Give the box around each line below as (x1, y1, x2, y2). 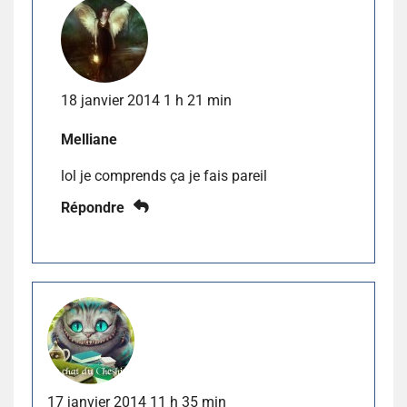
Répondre (61, 199, 124, 217)
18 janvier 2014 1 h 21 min (61, 92, 232, 110)
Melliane (61, 131, 117, 149)
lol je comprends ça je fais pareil (61, 167, 267, 185)
